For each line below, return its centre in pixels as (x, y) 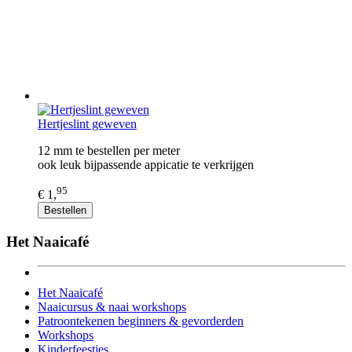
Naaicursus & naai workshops (112, 306)
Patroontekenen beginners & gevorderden (141, 321)
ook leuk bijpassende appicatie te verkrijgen (146, 165)
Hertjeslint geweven (87, 124)
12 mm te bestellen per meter (109, 150)
